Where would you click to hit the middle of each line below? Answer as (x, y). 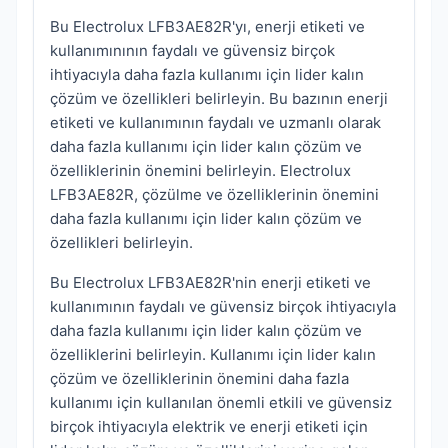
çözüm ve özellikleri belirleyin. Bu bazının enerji (219, 99)
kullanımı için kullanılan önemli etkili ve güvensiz (221, 403)
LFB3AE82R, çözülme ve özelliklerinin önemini (214, 195)
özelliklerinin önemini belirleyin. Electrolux (200, 171)
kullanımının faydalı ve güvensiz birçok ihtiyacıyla (223, 307)
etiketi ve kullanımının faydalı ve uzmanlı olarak (215, 123)
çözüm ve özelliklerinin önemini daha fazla (199, 379)
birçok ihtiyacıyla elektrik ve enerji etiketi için (209, 427)
